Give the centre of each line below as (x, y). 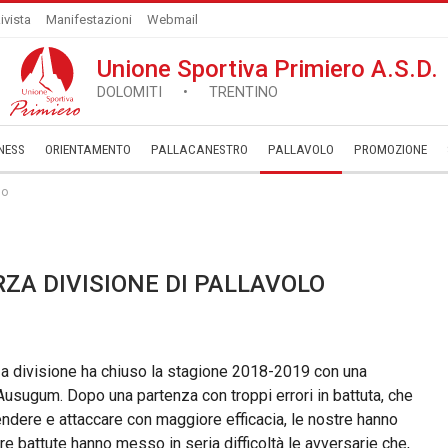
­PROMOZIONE (390, 149)
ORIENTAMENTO (88, 149)
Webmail (172, 19)
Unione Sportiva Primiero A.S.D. (267, 69)
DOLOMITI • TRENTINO (187, 92)
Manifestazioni (89, 19)
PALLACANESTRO (199, 149)
